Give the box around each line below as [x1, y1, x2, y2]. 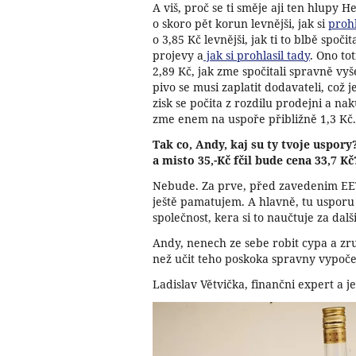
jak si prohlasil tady [203, 47, 310, 63]
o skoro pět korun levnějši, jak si [153, 15, 328, 31]
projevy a [153, 47, 203, 63]
